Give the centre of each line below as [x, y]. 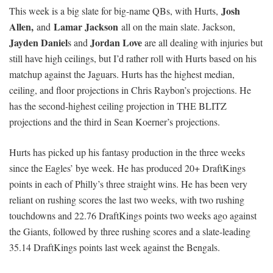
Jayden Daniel [38, 43]
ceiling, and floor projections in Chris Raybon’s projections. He [130, 90]
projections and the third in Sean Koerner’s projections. [115, 122]
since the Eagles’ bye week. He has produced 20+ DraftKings [127, 168]
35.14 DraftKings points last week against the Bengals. [115, 247]
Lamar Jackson [86, 27]
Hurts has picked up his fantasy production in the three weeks [127, 152]
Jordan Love [116, 43]
